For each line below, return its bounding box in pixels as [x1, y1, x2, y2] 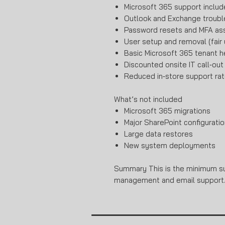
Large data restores [124, 129, 193, 139]
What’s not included [114, 94, 182, 104]
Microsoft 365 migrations [124, 106, 210, 116]
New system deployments [124, 141, 215, 151]
